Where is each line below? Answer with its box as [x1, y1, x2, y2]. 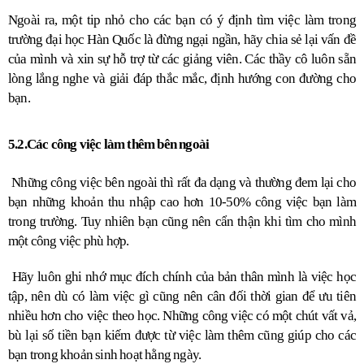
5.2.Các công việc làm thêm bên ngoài [8, 136, 210, 152]
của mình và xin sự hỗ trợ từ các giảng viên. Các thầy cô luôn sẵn [8, 50, 356, 67]
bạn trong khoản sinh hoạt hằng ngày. [8, 346, 201, 362]
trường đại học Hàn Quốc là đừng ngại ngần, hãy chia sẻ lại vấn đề [8, 31, 356, 47]
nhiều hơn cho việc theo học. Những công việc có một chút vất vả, [8, 307, 356, 323]
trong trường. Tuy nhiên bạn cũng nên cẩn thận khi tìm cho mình [8, 213, 356, 229]
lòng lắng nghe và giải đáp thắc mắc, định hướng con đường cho [8, 70, 356, 86]
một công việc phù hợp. [8, 232, 129, 249]
